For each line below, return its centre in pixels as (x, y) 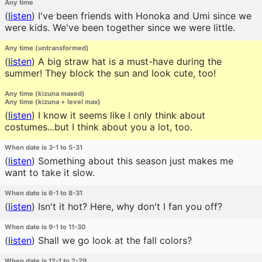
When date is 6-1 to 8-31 (44, 193)
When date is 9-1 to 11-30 (45, 227)
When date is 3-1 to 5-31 (44, 147)
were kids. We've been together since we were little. (120, 27)
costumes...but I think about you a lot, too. (99, 127)
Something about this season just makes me (134, 161)
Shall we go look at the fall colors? (113, 240)
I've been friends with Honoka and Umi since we (143, 16)
